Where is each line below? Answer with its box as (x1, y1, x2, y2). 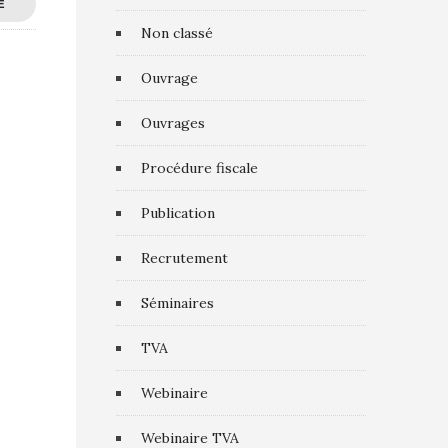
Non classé (141, 24, 213, 42)
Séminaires (141, 294, 214, 312)
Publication (141, 204, 215, 222)
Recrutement (141, 249, 228, 267)
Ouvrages (141, 114, 205, 132)
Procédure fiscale (141, 159, 258, 177)
